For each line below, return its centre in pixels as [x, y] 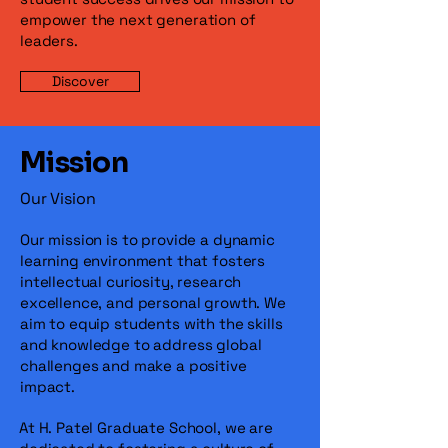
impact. [47, 386]
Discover [80, 81]
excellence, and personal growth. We [153, 302]
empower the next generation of [138, 19]
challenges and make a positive [133, 365]
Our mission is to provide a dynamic [147, 239]
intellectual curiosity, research [131, 281]
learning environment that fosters [143, 260]
